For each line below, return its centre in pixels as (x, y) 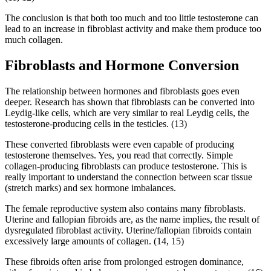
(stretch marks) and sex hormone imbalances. (90, 188)
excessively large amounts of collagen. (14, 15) (94, 241)
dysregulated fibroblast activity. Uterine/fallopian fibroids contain (128, 230)
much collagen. (34, 40)
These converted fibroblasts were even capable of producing (119, 145)
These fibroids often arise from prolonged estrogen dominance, (124, 262)
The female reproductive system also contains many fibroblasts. (125, 209)
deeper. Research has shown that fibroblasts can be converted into (130, 102)
